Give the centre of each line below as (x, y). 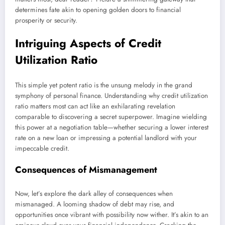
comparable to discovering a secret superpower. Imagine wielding (111, 117)
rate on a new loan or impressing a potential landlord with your (106, 138)
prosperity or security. (46, 21)
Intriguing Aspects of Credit (88, 43)
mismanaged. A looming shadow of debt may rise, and (95, 204)
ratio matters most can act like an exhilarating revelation (95, 106)
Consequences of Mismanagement (86, 170)
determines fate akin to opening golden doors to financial (98, 10)
